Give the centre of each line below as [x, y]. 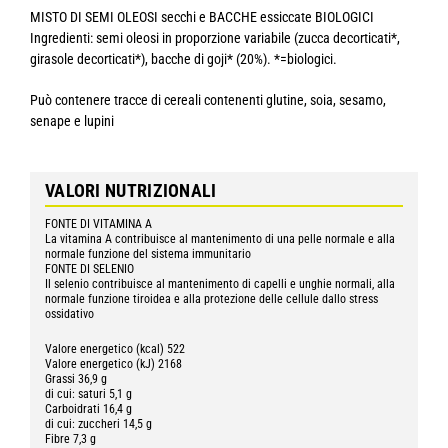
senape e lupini [71, 121]
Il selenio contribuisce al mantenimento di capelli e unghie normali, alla [219, 284]
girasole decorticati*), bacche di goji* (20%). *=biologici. [183, 59]
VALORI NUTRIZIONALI [130, 191]
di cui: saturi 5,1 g [88, 394]
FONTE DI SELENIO [89, 269]
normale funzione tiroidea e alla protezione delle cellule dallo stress [211, 299]
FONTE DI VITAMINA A [98, 224]
